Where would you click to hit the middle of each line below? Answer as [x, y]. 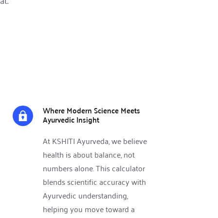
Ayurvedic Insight [71, 120]
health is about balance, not [89, 154]
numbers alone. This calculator [94, 168]
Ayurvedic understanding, [86, 195]
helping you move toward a [89, 209]
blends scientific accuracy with [95, 182]
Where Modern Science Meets [92, 110]
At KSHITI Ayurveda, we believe [95, 141]
